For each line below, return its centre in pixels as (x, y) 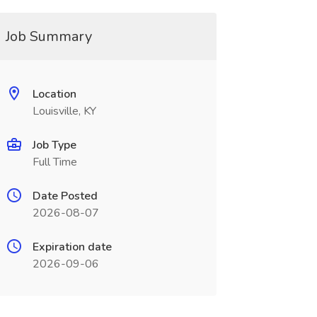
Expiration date (72, 247)
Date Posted (65, 196)
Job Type (54, 145)
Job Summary (48, 36)
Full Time (54, 162)
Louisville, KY (64, 111)
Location (54, 94)
